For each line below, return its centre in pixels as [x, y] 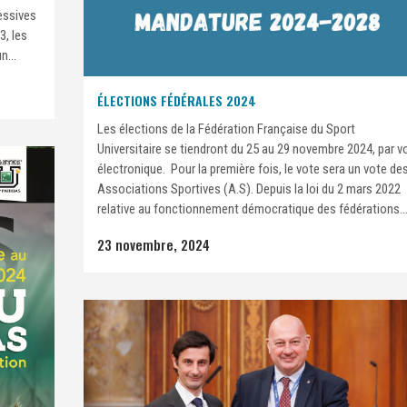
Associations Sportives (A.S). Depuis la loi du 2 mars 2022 [249, 189]
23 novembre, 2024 [154, 245]
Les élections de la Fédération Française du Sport [226, 129]
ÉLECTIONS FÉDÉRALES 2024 [177, 101]
